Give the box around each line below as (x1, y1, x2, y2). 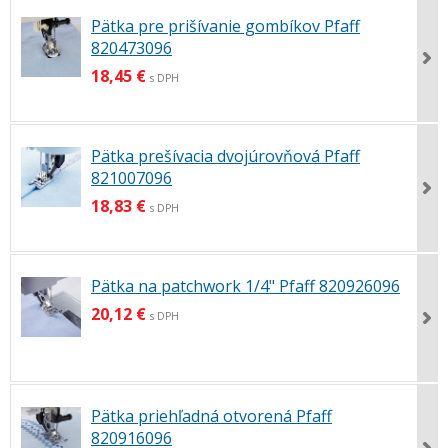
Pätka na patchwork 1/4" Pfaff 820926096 (91, 275, 400, 298)
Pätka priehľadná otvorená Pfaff (91, 405, 332, 428)
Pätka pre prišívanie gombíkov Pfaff (91, 15, 360, 37)
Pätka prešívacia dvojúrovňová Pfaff (91, 145, 360, 168)
